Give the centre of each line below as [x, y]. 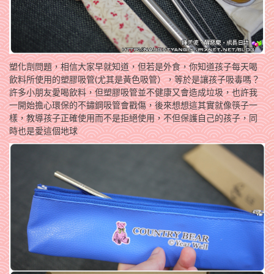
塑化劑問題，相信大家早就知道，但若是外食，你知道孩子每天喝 [133, 67]
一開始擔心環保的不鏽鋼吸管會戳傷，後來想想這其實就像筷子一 [133, 105]
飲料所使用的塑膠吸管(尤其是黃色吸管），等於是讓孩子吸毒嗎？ [135, 80]
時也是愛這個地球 [43, 131]
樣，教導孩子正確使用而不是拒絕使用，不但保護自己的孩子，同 [133, 118]
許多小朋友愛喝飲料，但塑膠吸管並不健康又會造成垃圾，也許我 [133, 92]
